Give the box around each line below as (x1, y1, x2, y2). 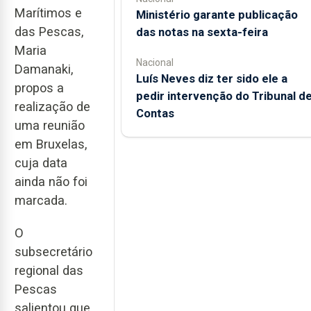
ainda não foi (15, 174, 87, 190)
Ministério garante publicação (135, 7, 298, 22)
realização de (15, 99, 90, 115)
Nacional (135, 56, 174, 68)
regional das (15, 262, 83, 278)
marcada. (15, 193, 67, 208)
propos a (15, 81, 64, 96)
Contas (135, 106, 174, 120)
